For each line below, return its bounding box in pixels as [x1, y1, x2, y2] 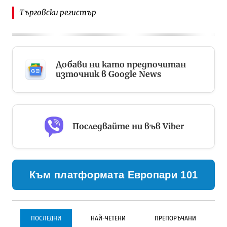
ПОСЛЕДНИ [31, 214, 62, 222]
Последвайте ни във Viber [72, 121, 184, 131]
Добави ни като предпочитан [55, 59, 186, 70]
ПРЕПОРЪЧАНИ [154, 214, 196, 222]
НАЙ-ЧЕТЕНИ [90, 214, 126, 222]
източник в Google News [55, 69, 161, 80]
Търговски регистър [19, 8, 96, 18]
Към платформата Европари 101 [29, 169, 198, 181]
